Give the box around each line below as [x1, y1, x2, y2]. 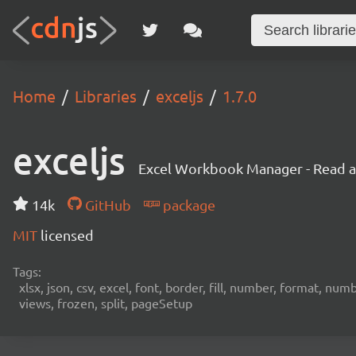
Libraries [75, 86, 137, 106]
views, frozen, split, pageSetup [19, 295, 192, 311]
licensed [41, 226, 94, 243]
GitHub [81, 196, 131, 213]
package [159, 196, 215, 213]
